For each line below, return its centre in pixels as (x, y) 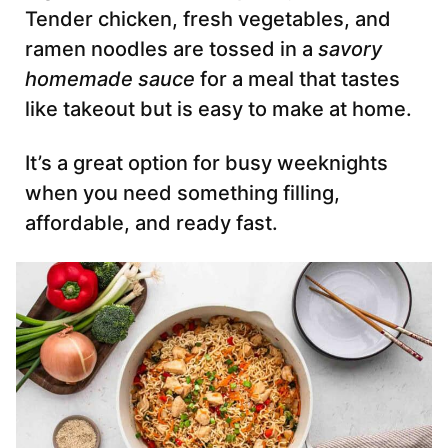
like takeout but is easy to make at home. (218, 109)
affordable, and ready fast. (151, 223)
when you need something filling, (182, 193)
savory (350, 49)
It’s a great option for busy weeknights (206, 163)
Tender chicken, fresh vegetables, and (208, 19)
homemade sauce (110, 79)
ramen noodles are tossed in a (171, 49)
